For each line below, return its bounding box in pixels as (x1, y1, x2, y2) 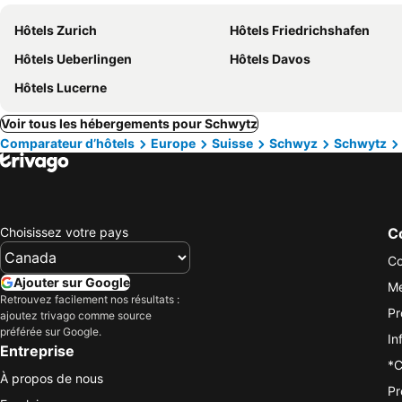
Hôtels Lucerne (14, 80, 107, 95)
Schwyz (269, 135, 318, 151)
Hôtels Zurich (14, 22, 97, 38)
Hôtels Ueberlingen (14, 51, 132, 66)
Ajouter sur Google (13, 274, 130, 290)
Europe (151, 135, 196, 151)
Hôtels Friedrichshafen (230, 22, 370, 38)
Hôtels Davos (230, 51, 310, 66)
